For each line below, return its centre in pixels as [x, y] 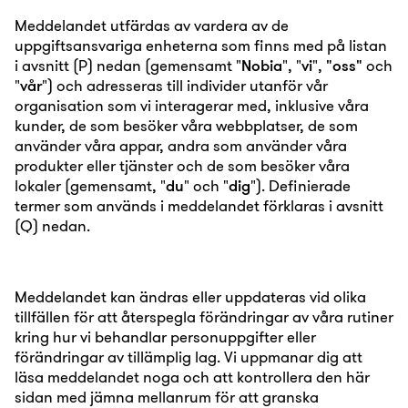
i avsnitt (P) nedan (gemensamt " [128, 65]
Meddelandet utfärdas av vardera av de [152, 25]
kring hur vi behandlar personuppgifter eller [165, 337]
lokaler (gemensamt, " [90, 185]
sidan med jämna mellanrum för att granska [167, 397]
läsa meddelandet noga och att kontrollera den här [192, 377]
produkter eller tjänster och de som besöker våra [182, 165]
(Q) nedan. [52, 225]
